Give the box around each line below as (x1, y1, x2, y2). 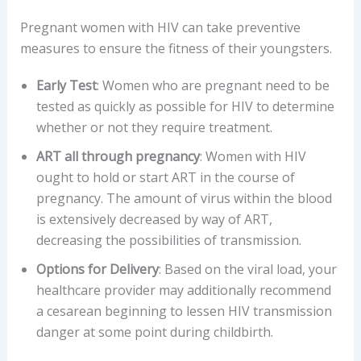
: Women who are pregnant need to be (96, 76, 330, 94)
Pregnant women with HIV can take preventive (19, 18, 301, 36)
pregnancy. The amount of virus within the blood (35, 189, 332, 207)
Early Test (35, 76, 97, 94)
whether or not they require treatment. (35, 118, 272, 136)
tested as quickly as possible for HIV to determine (35, 97, 334, 115)
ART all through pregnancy (35, 147, 200, 165)
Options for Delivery (35, 259, 159, 278)
